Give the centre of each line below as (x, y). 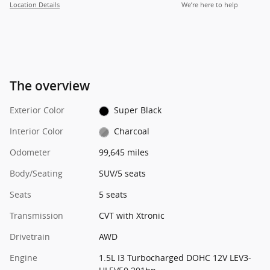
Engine (24, 258)
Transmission (36, 216)
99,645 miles (124, 152)
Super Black (138, 110)
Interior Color (36, 131)
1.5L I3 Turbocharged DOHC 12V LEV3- (175, 258)
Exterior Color (37, 110)
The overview (50, 86)
